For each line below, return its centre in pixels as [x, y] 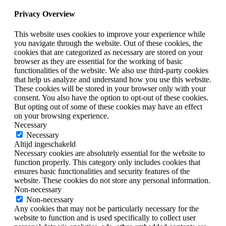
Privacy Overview [45, 14]
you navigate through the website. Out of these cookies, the [108, 43]
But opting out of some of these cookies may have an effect [108, 106]
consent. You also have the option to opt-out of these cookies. [111, 97]
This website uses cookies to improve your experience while [110, 34]
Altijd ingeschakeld [45, 144]
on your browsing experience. [62, 116]
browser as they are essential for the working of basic [98, 61]
